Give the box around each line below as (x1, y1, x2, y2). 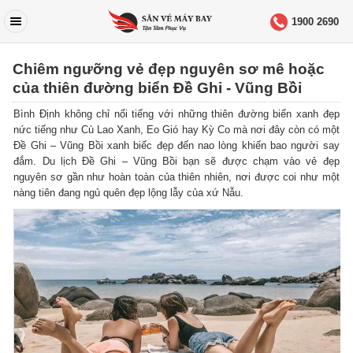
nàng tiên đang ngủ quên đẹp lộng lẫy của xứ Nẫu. (13, 187, 247, 199)
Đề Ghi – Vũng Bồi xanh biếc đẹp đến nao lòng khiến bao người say (13, 139, 340, 152)
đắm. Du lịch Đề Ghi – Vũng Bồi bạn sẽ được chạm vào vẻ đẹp (13, 155, 340, 168)
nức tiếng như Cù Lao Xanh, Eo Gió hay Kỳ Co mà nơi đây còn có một (13, 124, 340, 136)
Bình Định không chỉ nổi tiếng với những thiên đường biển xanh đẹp (13, 108, 340, 121)
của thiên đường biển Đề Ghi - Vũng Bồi (13, 80, 306, 96)
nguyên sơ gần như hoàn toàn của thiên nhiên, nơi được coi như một (13, 171, 340, 184)
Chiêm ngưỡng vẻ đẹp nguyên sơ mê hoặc (13, 61, 325, 77)
